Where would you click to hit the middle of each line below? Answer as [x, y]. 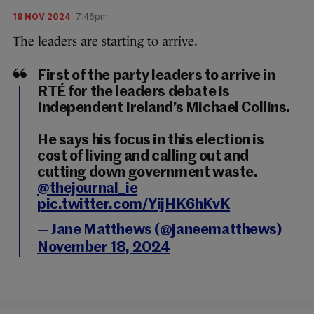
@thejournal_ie [88, 189]
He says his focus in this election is [151, 141]
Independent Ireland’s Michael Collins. [164, 108]
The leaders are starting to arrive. [107, 41]
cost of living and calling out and [143, 157]
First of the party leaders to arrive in [156, 76]
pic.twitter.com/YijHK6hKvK [134, 205]
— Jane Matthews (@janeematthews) [159, 230]
